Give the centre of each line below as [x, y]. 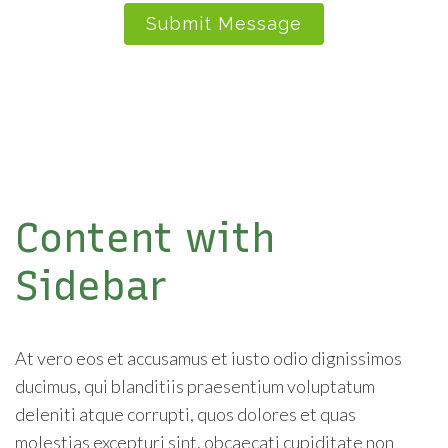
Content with [145, 237]
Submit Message [224, 23]
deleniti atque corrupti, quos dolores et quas [185, 413]
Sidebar [91, 285]
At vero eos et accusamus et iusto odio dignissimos [208, 357]
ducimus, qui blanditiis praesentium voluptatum [195, 385]
